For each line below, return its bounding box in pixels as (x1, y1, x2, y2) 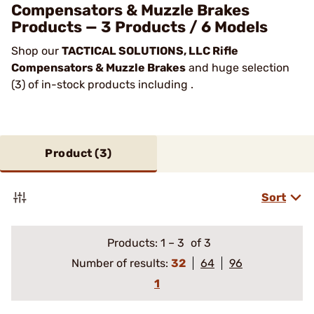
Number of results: (71, 257, 171, 270)
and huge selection (186, 61, 289, 74)
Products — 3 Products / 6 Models (11, 18, 268, 36)
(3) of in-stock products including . (11, 78, 196, 91)
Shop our (11, 44, 62, 57)
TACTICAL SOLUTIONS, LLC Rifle (62, 44, 238, 57)
